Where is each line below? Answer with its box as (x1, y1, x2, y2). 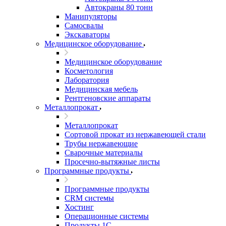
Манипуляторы (65, 12, 117, 21)
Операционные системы (65, 212, 149, 220)
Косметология (65, 67, 113, 75)
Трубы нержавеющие (65, 139, 138, 148)
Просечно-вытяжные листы (65, 157, 160, 166)
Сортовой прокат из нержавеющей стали (65, 130, 206, 139)
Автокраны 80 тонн (85, 3, 153, 12)
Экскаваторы (65, 30, 110, 39)
